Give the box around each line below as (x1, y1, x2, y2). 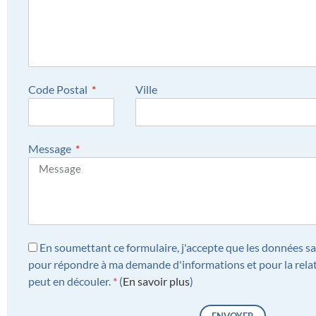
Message (28, 141, 73, 155)
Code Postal (28, 82, 90, 96)
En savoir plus (123, 274, 190, 288)
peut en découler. (28, 274, 113, 288)
